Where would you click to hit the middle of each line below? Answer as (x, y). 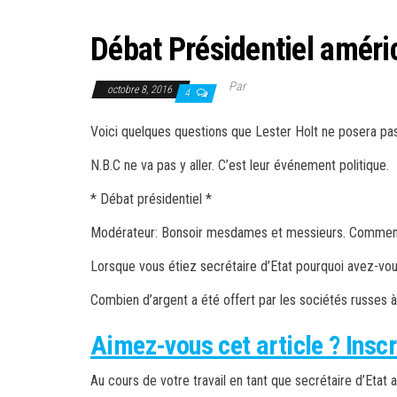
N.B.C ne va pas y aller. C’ (160, 165)
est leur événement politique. (309, 165)
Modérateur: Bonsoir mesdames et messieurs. (220, 233)
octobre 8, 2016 (141, 90)
